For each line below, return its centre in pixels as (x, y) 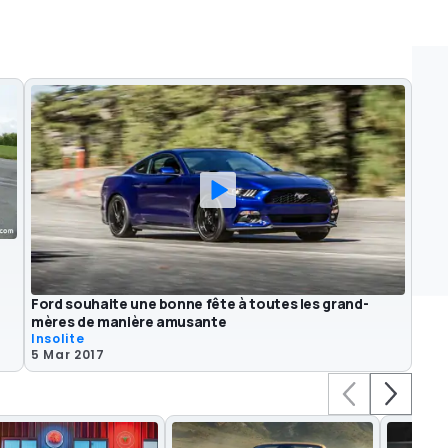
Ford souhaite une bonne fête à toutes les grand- (200, 303)
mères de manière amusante (129, 321)
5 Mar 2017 (68, 354)
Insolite (58, 338)
